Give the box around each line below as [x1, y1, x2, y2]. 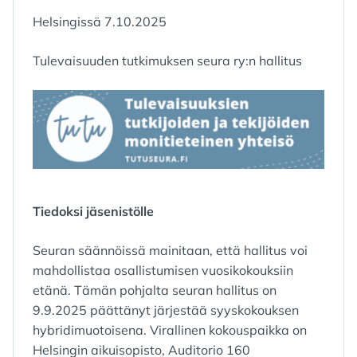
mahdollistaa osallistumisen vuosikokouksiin [33, 262, 293, 279]
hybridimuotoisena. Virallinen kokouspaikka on [33, 322, 307, 339]
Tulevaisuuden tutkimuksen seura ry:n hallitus [33, 53, 305, 69]
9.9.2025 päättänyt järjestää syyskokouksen [33, 302, 299, 319]
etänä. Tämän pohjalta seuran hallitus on [33, 282, 277, 299]
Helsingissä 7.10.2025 [33, 14, 170, 29]
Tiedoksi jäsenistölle [33, 203, 154, 220]
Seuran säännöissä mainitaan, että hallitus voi [33, 242, 308, 259]
